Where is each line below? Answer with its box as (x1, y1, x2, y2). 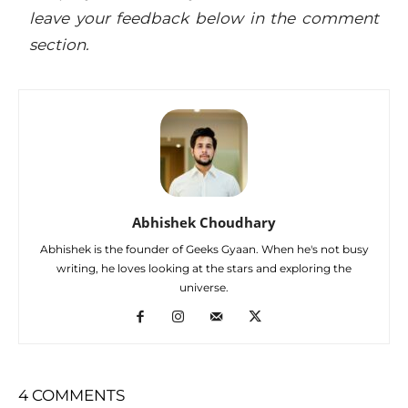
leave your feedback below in (29, 8, 270, 27)
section (29, 35, 87, 54)
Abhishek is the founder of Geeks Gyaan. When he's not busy (39, 241, 369, 256)
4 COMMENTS (18, 385, 125, 404)
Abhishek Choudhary (132, 212, 276, 231)
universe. (179, 280, 229, 294)
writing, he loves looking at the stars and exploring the (56, 260, 352, 275)
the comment (270, 8, 379, 27)
